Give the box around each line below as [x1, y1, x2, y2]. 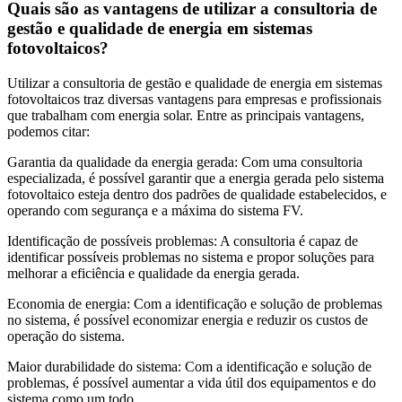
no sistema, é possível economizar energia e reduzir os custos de [7, 312, 368, 328]
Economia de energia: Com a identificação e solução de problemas [7, 296, 382, 312]
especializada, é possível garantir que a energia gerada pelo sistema [7, 170, 384, 187]
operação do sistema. [7, 328, 125, 345]
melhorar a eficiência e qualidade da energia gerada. [7, 266, 300, 282]
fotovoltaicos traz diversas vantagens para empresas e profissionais [7, 92, 381, 108]
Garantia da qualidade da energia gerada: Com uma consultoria [7, 154, 363, 170]
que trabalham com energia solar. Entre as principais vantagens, [7, 108, 364, 124]
